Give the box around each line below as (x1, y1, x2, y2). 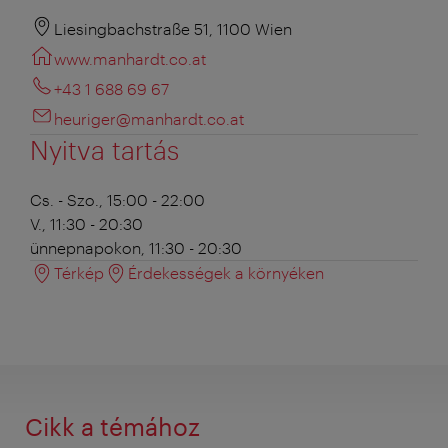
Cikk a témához (25, 411, 200, 441)
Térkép (54, 262, 104, 282)
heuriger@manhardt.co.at (54, 108, 244, 128)
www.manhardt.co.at (54, 48, 206, 68)
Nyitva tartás (30, 133, 179, 165)
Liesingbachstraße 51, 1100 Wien (54, 18, 292, 38)
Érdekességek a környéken (128, 262, 324, 282)
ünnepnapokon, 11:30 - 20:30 (30, 237, 242, 257)
